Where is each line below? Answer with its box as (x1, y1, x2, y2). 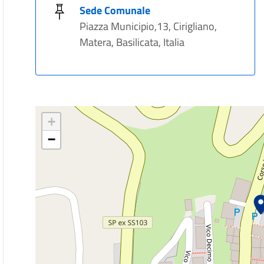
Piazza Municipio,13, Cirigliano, (80, 18, 217, 34)
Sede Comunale (80, 2, 151, 18)
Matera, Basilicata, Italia (80, 34, 185, 50)
